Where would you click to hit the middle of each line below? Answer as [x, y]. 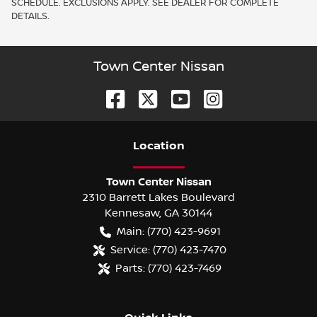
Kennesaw [132, 213]
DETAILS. [30, 16]
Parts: [130, 268]
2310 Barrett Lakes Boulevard [158, 197]
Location [158, 146]
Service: [130, 249]
